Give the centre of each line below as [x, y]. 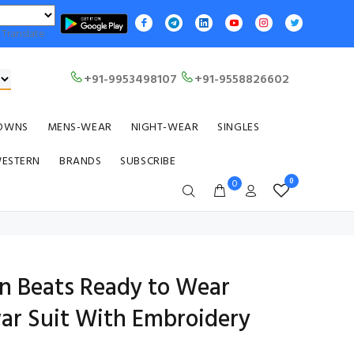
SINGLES [239, 128]
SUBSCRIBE [148, 162]
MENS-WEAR [79, 128]
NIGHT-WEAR [165, 128]
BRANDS [80, 162]
